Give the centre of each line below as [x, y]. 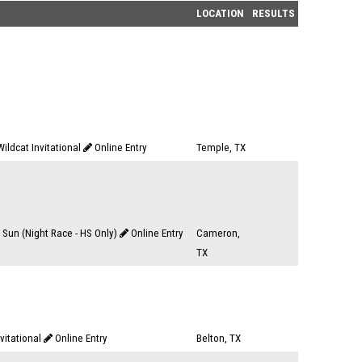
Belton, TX [219, 338]
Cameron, [218, 233]
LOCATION [220, 13]
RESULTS [274, 13]
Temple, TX [221, 147]
